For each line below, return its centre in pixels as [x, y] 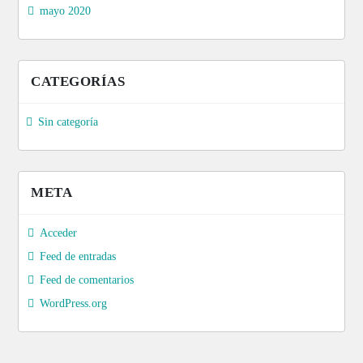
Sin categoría [68, 122]
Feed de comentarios [87, 280]
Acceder [58, 233]
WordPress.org [73, 303]
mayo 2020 [65, 11]
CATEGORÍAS [78, 81]
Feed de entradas [78, 256]
